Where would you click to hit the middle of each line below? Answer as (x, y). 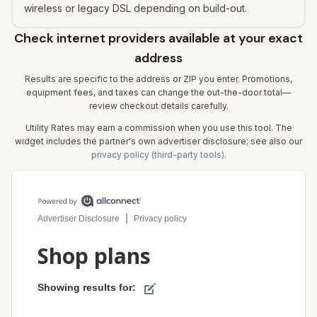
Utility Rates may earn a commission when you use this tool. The (158, 128)
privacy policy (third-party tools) (157, 155)
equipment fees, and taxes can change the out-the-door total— (158, 92)
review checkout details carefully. (158, 106)
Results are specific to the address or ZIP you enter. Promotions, (158, 79)
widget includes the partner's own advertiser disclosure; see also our (158, 141)
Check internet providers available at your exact (158, 38)
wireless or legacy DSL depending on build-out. (136, 8)
